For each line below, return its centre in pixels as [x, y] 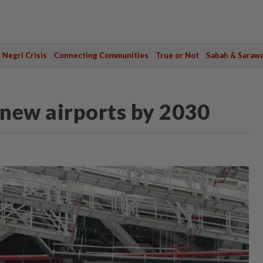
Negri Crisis [24, 55]
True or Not [177, 55]
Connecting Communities [101, 55]
